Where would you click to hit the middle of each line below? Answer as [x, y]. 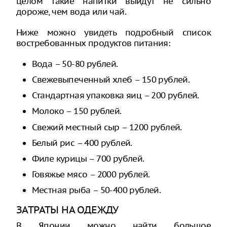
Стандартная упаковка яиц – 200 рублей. [115, 96]
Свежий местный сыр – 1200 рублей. [107, 127]
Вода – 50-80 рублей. [75, 64]
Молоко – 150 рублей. [77, 111]
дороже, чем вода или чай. [71, 11]
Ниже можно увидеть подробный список [113, 32]
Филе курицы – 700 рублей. [88, 158]
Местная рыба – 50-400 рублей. [96, 190]
